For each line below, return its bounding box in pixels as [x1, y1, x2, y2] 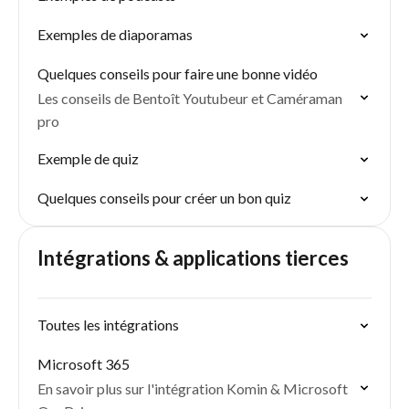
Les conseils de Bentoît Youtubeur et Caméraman [37, 89, 342, 107]
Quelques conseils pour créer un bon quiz [37, 189, 291, 206]
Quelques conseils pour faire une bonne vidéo [37, 65, 318, 82]
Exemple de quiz [37, 150, 139, 167]
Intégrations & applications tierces [37, 246, 349, 270]
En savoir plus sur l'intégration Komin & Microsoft [37, 380, 348, 397]
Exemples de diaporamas [37, 26, 193, 43]
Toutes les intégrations [37, 316, 179, 333]
